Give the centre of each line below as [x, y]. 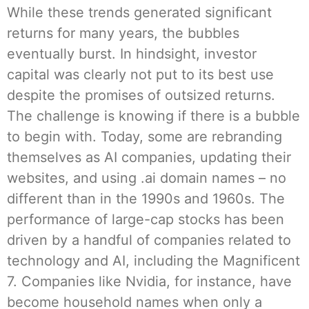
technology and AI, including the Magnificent [153, 261]
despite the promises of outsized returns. [141, 96]
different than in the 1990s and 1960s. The [146, 199]
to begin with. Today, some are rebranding [144, 137]
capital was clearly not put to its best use [140, 75]
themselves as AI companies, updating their [149, 158]
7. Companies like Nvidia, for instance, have [149, 282]
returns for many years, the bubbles [123, 33]
